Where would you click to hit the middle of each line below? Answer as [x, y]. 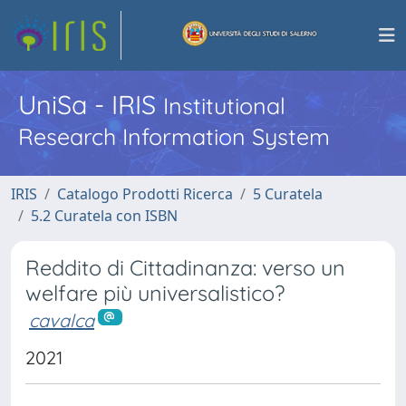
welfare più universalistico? [155, 293]
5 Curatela [288, 194]
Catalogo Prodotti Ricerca [145, 194]
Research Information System [174, 136]
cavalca [62, 320]
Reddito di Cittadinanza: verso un [185, 268]
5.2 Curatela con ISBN [104, 216]
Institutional [224, 106]
